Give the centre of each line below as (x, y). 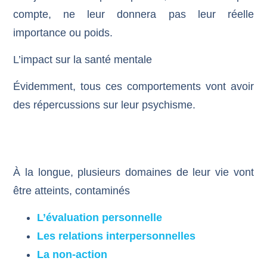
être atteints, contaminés (72, 190)
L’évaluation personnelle (100, 218)
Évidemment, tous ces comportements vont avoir (133, 87)
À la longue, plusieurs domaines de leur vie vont (133, 172)
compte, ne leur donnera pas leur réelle (133, 14)
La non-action (72, 255)
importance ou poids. (63, 32)
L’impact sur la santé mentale (83, 59)
